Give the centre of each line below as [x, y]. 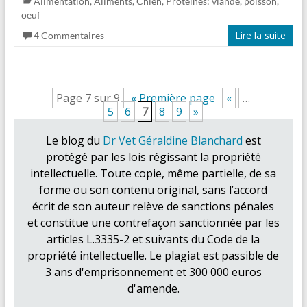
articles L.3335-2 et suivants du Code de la [153, 240]
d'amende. [153, 289]
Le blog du [74, 141]
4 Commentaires [69, 36]
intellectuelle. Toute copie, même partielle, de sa [153, 174]
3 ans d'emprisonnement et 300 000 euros [153, 272]
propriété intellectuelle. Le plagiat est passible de [153, 256]
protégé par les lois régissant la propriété [153, 157]
